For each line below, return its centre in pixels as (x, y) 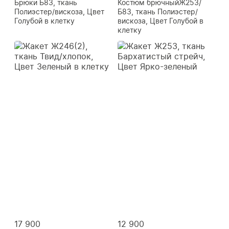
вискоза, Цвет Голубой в (161, 21)
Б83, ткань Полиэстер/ (158, 12)
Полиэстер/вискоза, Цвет (59, 12)
